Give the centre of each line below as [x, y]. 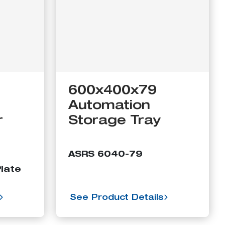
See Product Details [117, 198]
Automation [109, 106]
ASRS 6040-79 [105, 155]
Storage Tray [115, 121]
